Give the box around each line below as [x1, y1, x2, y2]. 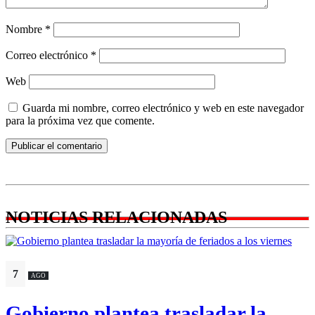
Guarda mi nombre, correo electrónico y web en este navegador [22, 101, 304, 114]
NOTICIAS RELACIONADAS [6, 207, 227, 226]
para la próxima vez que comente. [6, 114, 155, 127]
